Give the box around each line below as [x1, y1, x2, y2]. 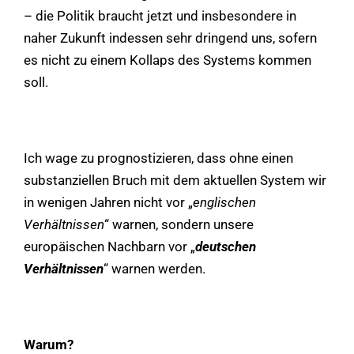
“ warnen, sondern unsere [104, 216, 254, 232]
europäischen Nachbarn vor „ [24, 238, 195, 254]
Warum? [24, 336, 73, 352]
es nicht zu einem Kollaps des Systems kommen [24, 51, 311, 68]
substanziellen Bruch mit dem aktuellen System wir [24, 171, 326, 188]
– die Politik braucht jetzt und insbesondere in [24, 7, 296, 24]
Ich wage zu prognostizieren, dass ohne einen [24, 149, 293, 166]
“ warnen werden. [104, 260, 205, 277]
